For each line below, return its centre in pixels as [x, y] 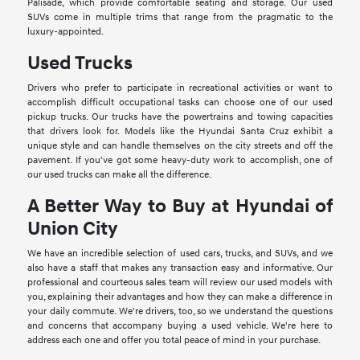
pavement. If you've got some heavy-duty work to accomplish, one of [180, 161]
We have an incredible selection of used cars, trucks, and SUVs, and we [180, 254]
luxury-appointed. [66, 32]
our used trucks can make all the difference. [120, 175]
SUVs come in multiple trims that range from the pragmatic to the [180, 18]
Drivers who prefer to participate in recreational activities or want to [180, 88]
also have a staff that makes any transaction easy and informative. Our [180, 268]
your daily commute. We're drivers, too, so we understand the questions [180, 312]
